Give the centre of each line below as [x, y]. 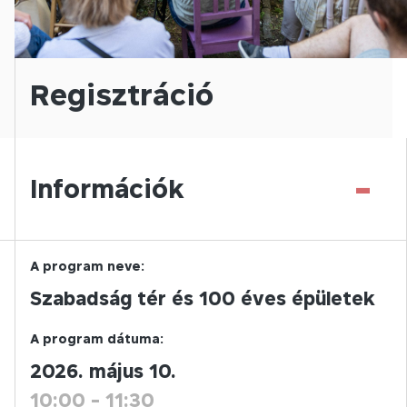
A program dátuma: [97, 338]
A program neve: [87, 266]
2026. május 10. [103, 371]
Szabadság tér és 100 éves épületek [203, 298]
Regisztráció [122, 94]
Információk [107, 189]
